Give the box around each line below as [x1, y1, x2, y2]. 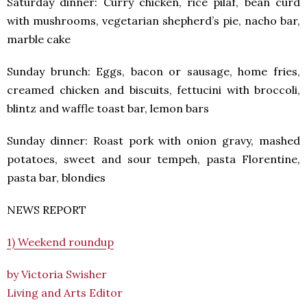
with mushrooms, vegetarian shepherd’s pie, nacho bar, [7, 14, 300, 27]
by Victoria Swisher [7, 267, 107, 281]
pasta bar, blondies [7, 171, 106, 184]
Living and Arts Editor [7, 286, 123, 299]
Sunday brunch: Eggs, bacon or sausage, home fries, [7, 64, 300, 78]
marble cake [7, 32, 71, 46]
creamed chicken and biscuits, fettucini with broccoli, [7, 83, 300, 97]
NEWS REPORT [7, 203, 86, 217]
